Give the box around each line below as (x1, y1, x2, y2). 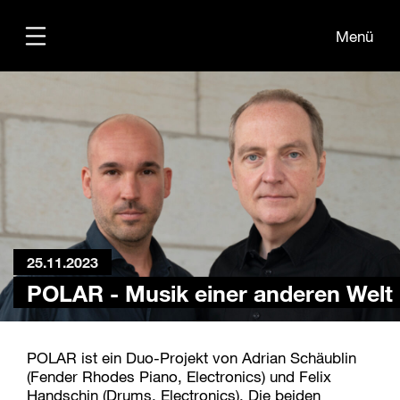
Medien (47, 190, 106, 211)
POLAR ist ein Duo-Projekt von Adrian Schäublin (27, 348, 356, 367)
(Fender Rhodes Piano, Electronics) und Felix (27, 367, 331, 386)
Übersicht (47, 161, 124, 181)
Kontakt (47, 220, 108, 240)
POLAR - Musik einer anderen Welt (27, 279, 393, 306)
